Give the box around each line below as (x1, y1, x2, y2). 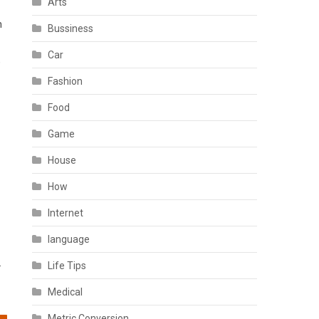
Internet (48, 207, 84, 219)
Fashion (48, 75, 83, 87)
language (48, 234, 90, 245)
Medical (48, 286, 83, 298)
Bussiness (48, 23, 94, 34)
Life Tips (48, 260, 87, 271)
